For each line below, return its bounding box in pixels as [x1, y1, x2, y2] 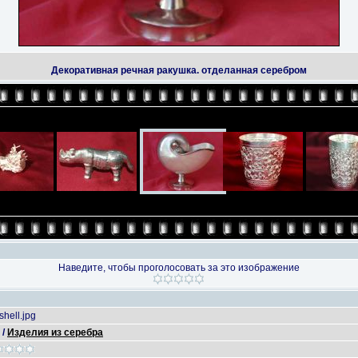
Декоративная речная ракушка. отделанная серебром [51, 65, 307, 76]
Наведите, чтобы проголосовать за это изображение [58, 262, 300, 273]
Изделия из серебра [7, 327, 103, 338]
